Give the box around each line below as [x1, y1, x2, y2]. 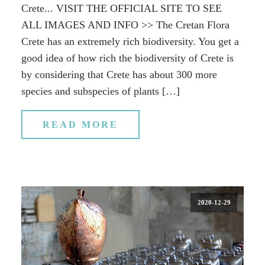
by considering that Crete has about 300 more [21, 68, 217, 80]
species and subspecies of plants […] [21, 85, 180, 97]
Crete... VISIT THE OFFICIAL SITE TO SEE [21, 2, 222, 14]
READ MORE [43, 119, 118, 130]
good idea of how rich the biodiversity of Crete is [21, 51, 234, 64]
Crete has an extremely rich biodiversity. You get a [21, 35, 239, 47]
